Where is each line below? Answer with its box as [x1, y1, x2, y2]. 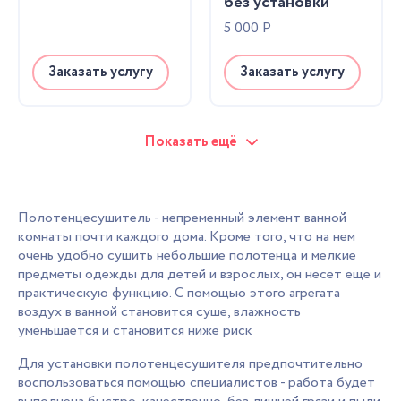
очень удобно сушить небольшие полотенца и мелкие [18, 245, 356, 266]
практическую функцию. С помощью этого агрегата [18, 283, 340, 303]
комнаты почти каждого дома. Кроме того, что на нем [18, 226, 355, 247]
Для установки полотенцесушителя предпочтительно [18, 354, 363, 374]
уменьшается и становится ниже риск [18, 320, 252, 341]
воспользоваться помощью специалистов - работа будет [18, 372, 375, 393]
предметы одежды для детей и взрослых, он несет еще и [18, 264, 381, 285]
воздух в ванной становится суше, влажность [18, 302, 301, 322]
